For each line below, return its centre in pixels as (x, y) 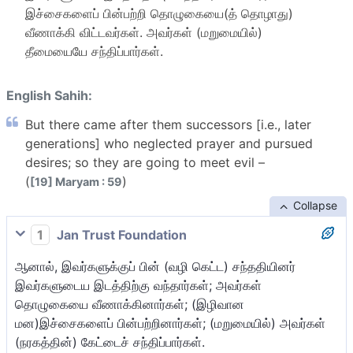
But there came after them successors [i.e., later (168, 125)
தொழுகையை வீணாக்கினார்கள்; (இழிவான (130, 304)
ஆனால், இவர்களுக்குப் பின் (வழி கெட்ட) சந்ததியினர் (155, 266)
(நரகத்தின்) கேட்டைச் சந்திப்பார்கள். (110, 342)
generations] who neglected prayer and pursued (169, 144)
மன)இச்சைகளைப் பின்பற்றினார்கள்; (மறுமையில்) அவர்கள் (170, 323)
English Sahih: (49, 95)
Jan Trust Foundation (120, 235)
